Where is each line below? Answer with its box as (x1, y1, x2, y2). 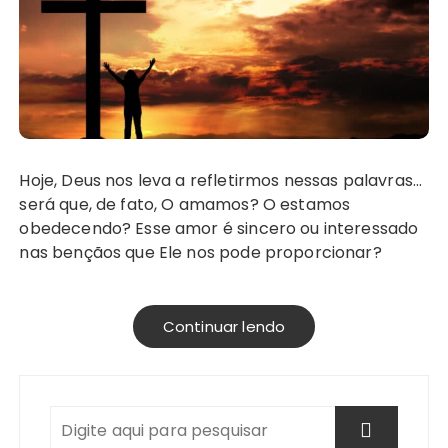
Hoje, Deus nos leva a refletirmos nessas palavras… (19, 169, 31, 193)
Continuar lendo (162, 316, 286, 338)
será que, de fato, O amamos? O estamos (19, 193, 351, 217)
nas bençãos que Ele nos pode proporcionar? (19, 241, 382, 265)
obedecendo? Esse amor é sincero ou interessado (19, 217, 419, 241)
